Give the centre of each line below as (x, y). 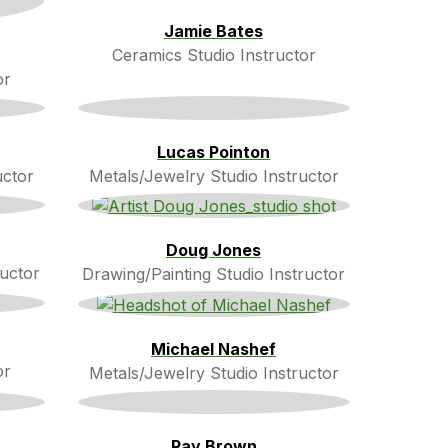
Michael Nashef (213, 348)
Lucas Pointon (213, 151)
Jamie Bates (213, 30)
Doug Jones (213, 250)
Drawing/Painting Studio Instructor (213, 274)
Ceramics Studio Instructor (213, 54)
